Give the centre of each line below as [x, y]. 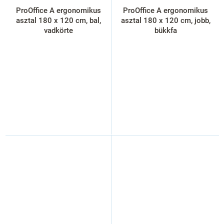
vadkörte [58, 30]
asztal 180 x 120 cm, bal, [58, 20]
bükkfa [165, 30]
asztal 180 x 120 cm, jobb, [165, 20]
